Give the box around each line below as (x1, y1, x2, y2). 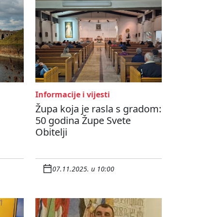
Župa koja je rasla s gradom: (35, 102, 161, 116)
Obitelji (35, 125, 67, 139)
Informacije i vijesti (35, 89, 110, 100)
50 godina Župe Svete (35, 114, 131, 127)
